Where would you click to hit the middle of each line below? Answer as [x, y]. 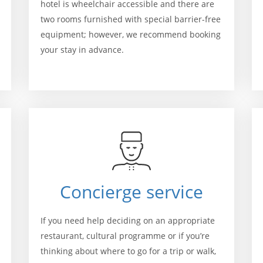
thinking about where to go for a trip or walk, [128, 251]
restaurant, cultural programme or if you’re [125, 236]
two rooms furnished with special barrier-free [131, 19]
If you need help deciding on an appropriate [128, 220]
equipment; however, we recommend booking [131, 34]
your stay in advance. [82, 50]
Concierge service [131, 192]
